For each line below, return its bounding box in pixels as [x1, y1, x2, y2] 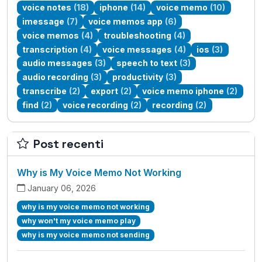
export [91, 85, 119, 96]
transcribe [22, 85, 67, 96]
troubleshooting [104, 30, 172, 40]
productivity [112, 72, 164, 82]
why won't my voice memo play [21, 216, 136, 225]
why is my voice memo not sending [21, 230, 150, 239]
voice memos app [88, 16, 163, 27]
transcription [22, 44, 78, 54]
